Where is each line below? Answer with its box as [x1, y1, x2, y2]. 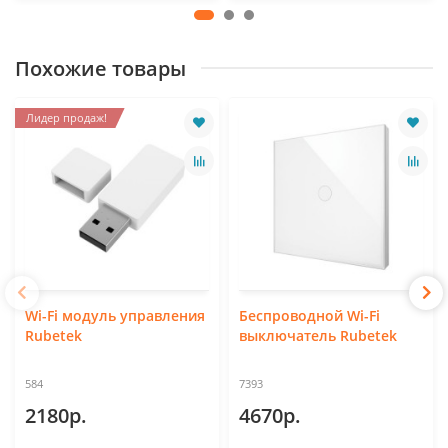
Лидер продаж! [26, 109, 107, 125]
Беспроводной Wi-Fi [239, 305, 380, 325]
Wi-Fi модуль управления [25, 305, 205, 325]
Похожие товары [15, 54, 186, 82]
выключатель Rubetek [239, 325, 397, 345]
